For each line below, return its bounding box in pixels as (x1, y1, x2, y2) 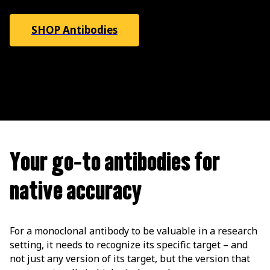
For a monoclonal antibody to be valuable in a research (10, 224, 257, 238)
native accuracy (10, 178, 142, 206)
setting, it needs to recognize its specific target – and (10, 238, 248, 252)
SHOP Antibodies (31, 22, 118, 37)
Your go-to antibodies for (10, 149, 220, 177)
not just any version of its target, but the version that (10, 252, 250, 266)
